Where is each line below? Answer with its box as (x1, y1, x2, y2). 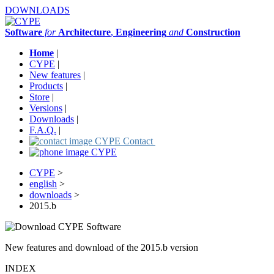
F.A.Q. (29, 125, 56, 135)
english (29, 179, 57, 189)
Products (29, 81, 63, 91)
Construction (186, 27, 240, 37)
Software (5, 27, 42, 37)
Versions (29, 103, 62, 113)
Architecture (58, 27, 111, 37)
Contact (120, 136, 155, 146)
